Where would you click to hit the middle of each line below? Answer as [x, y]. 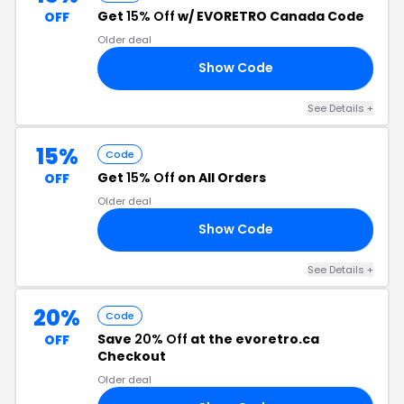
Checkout [132, 356]
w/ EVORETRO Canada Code [270, 16]
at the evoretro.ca [253, 339]
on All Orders [220, 177]
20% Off [161, 339]
